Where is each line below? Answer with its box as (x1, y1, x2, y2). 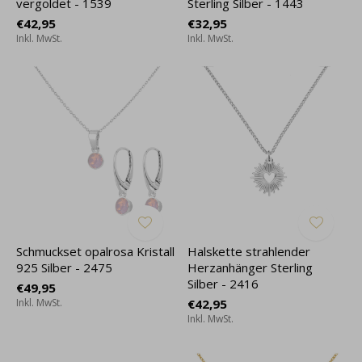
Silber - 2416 (187, 276, 259, 292)
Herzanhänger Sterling (187, 259, 313, 276)
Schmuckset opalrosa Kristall (16, 243, 175, 259)
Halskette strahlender (187, 243, 310, 259)
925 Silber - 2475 (16, 259, 112, 276)
